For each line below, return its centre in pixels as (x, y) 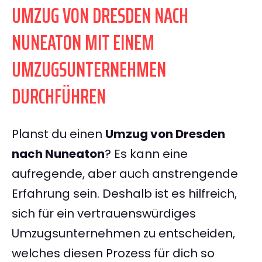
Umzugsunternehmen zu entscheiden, (123, 234)
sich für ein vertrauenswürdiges (104, 214)
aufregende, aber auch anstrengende (125, 174)
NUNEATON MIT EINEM (83, 43)
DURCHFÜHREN (59, 96)
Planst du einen (58, 134)
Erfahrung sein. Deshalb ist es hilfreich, (124, 194)
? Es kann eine (146, 154)
